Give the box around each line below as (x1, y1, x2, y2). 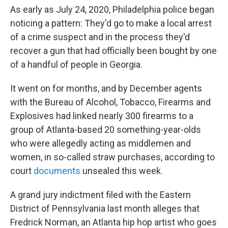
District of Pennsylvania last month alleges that (10, 203, 199, 214)
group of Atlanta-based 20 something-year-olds (10, 124, 201, 135)
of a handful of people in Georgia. (10, 59, 142, 70)
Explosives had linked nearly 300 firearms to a (10, 110, 193, 121)
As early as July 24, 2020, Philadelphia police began (10, 4, 214, 15)
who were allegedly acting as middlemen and (10, 137, 191, 149)
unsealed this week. (80, 165, 163, 176)
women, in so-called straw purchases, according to (10, 151, 215, 162)
